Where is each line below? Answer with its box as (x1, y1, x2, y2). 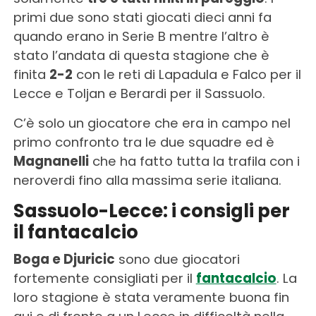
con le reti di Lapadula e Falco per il (72, 65, 301, 83)
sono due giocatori (114, 250, 240, 268)
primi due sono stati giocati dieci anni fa (13, 8, 272, 26)
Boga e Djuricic (13, 250, 115, 268)
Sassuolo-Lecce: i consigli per (13, 197, 290, 224)
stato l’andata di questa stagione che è (13, 46, 269, 64)
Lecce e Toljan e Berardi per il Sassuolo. (13, 84, 265, 102)
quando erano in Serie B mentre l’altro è (13, 27, 269, 45)
